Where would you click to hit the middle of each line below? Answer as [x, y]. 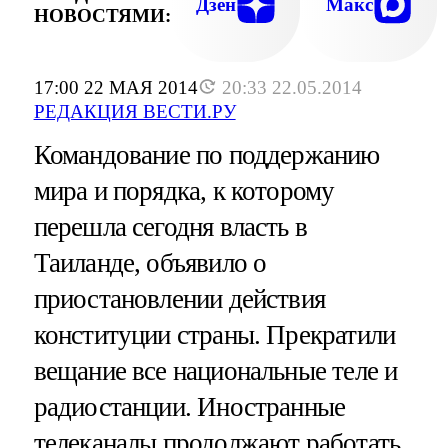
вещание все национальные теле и [215, 371]
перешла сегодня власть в [170, 227]
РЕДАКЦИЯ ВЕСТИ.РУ [134, 112]
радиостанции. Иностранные [189, 407]
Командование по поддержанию [206, 155]
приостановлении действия [179, 299]
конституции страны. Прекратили [214, 335]
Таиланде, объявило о [150, 263]
